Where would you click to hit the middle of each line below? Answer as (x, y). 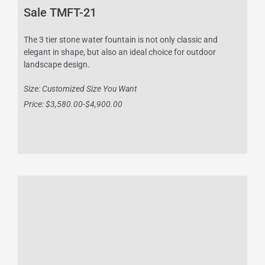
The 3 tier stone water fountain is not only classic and (121, 40)
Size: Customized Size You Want (80, 89)
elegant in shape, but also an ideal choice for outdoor (120, 52)
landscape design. (57, 65)
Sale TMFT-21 (60, 13)
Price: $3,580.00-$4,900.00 (73, 104)
